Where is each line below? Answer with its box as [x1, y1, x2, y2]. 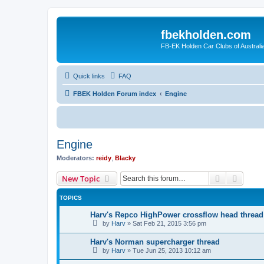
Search [222, 173, 247, 183]
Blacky [115, 154, 136, 161]
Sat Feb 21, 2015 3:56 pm [133, 220, 206, 227]
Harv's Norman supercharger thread [90, 237, 220, 246]
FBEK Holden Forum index [73, 90, 156, 97]
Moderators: [57, 154, 94, 161]
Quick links [73, 72, 105, 80]
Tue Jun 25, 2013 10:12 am [133, 246, 211, 254]
